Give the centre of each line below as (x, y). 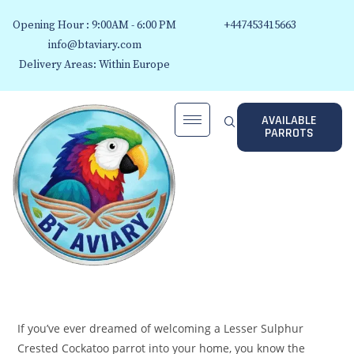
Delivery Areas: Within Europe (94, 65)
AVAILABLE (290, 121)
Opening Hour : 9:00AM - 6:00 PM (94, 25)
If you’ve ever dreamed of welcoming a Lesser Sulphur (161, 329)
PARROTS (290, 133)
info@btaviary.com (94, 45)
